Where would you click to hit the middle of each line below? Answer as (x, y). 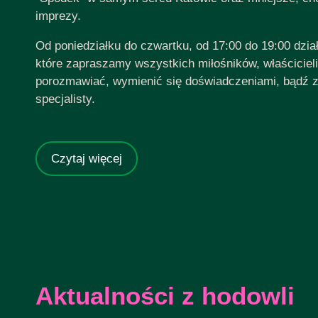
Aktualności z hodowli (165, 296)
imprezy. (58, 16)
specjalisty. (65, 99)
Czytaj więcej (87, 159)
